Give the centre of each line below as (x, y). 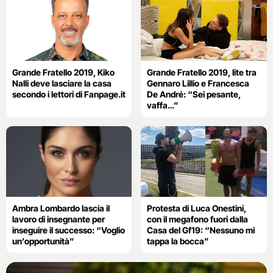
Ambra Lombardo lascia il (61, 208)
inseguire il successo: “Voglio (69, 230)
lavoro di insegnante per (58, 219)
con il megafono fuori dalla (198, 219)
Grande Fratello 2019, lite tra (202, 72)
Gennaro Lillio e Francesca (198, 83)
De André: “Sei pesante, (194, 94)
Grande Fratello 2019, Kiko (63, 72)
